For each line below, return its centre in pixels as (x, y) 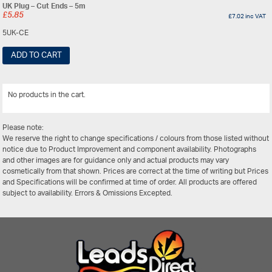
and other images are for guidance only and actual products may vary (116, 161)
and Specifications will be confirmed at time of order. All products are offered (130, 183)
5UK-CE (16, 33)
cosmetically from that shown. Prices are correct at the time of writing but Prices (136, 172)
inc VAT (255, 15)
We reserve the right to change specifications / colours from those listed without (136, 139)
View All (247, 97)
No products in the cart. (47, 95)
